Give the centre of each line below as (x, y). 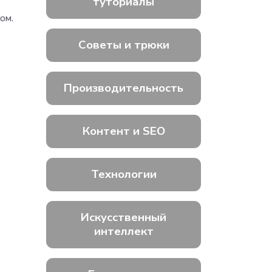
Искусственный (124, 218)
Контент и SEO (124, 131)
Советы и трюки (124, 45)
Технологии (124, 175)
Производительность (124, 88)
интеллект (124, 232)
